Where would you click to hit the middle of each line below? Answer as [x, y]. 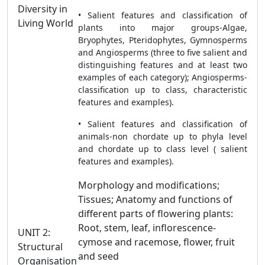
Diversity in [43, 9]
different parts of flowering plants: [156, 214]
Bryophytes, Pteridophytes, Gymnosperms [163, 40]
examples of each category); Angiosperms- [163, 77]
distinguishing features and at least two [163, 65]
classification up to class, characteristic [163, 90]
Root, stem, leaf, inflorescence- [147, 228]
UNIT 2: [34, 232]
